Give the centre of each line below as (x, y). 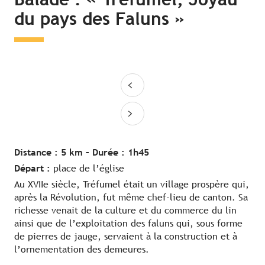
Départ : (34, 169)
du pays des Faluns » (100, 19)
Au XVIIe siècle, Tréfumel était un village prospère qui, (132, 185)
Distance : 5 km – (53, 153)
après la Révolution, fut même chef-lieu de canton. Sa (131, 198)
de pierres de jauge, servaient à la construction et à (126, 237)
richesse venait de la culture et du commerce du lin (125, 211)
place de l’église (89, 169)
